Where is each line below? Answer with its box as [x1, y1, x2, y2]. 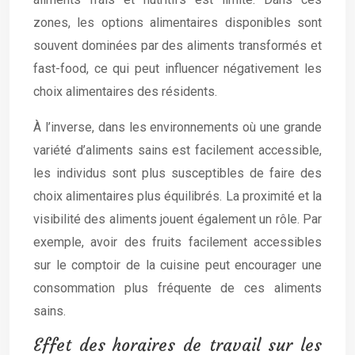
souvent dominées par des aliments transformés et [33, 38, 322, 53]
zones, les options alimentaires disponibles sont [33, 15, 322, 30]
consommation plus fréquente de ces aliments [33, 281, 322, 296]
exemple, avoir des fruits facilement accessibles [33, 235, 322, 250]
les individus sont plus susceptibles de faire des [33, 166, 322, 181]
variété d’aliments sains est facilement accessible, [33, 143, 322, 158]
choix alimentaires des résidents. [33, 84, 217, 99]
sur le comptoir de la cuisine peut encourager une [33, 258, 322, 273]
